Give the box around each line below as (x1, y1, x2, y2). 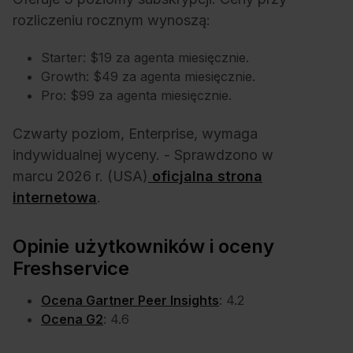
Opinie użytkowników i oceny (13, 234, 274, 258)
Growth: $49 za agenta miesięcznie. (41, 69, 255, 85)
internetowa (13, 188, 97, 206)
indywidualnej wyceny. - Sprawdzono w (13, 146, 273, 163)
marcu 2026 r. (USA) (13, 167, 148, 184)
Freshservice (13, 256, 129, 280)
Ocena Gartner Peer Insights (41, 292, 219, 308)
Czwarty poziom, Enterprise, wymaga (13, 124, 258, 142)
